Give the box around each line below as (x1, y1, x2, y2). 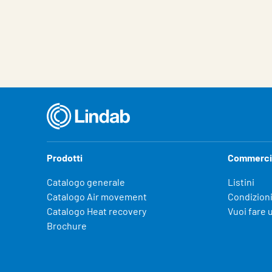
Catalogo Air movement (47, 191, 147, 202)
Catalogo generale (47, 176, 125, 188)
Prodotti (47, 152, 83, 163)
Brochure (47, 220, 87, 231)
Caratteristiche (47, 11, 112, 22)
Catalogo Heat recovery (47, 205, 146, 217)
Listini (227, 176, 254, 188)
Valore (114, 11, 141, 22)
